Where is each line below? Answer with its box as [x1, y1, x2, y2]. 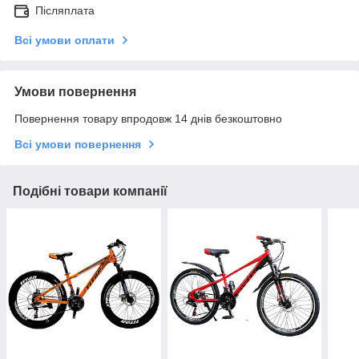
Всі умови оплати [14, 33, 115, 46]
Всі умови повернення [14, 137, 141, 151]
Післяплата [35, 3, 95, 17]
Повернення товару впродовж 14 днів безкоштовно [14, 111, 282, 125]
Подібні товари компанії [13, 184, 167, 198]
